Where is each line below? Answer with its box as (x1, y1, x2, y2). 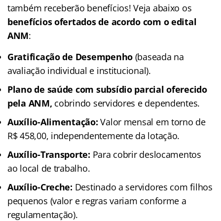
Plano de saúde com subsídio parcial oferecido (7, 83, 207, 95)
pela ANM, (7, 97, 52, 109)
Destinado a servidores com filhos (72, 181, 213, 193)
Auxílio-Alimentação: (7, 115, 98, 128)
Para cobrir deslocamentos (90, 148, 201, 160)
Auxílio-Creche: (7, 181, 73, 193)
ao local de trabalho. (7, 162, 90, 174)
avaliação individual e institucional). (7, 64, 151, 76)
